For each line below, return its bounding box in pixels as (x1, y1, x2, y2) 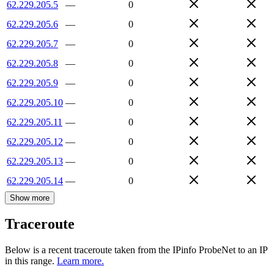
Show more (10, 193, 50, 202)
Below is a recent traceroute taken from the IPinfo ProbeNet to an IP (5, 245, 267, 256)
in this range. (5, 256, 54, 267)
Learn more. (57, 256, 104, 267)
